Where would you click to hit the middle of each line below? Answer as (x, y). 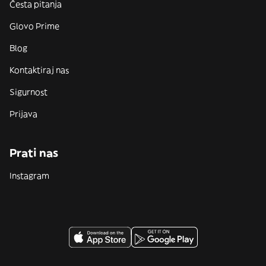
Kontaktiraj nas (39, 70)
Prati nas (34, 153)
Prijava (23, 114)
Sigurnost (28, 92)
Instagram (29, 176)
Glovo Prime (34, 26)
